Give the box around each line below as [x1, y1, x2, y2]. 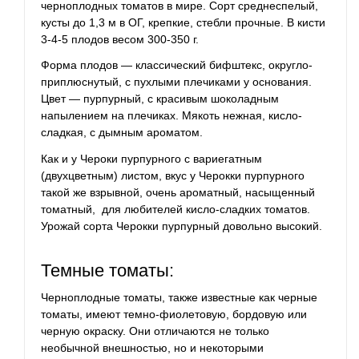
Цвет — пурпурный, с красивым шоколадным [41, 92, 279, 106]
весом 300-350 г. [109, 33, 199, 46]
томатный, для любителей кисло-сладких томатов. [41, 202, 310, 216]
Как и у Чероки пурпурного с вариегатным [41, 151, 262, 165]
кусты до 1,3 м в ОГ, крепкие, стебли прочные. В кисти [41, 16, 325, 30]
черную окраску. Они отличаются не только [41, 325, 269, 338]
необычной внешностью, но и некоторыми [41, 341, 264, 355]
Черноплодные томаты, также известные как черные [41, 291, 317, 305]
